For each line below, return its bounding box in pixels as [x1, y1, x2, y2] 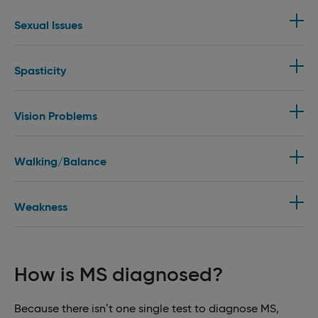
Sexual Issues [14, 18, 82, 32]
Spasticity [14, 63, 66, 77]
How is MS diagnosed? [14, 261, 223, 286]
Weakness [14, 199, 67, 214]
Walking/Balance [14, 154, 106, 168]
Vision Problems [14, 109, 97, 123]
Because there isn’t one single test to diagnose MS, [14, 301, 279, 315]
